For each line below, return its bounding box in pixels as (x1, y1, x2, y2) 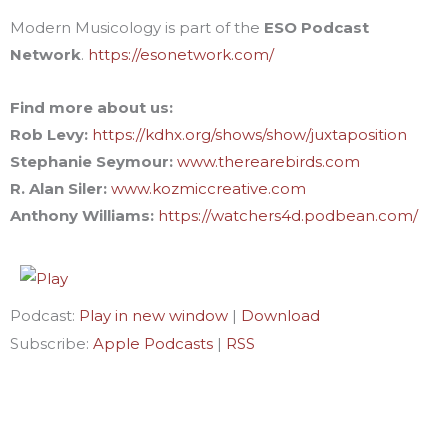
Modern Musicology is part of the (10, 17, 264, 37)
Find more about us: (10, 97, 173, 117)
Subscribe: (10, 334, 93, 353)
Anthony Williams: (10, 205, 154, 225)
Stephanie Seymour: (10, 151, 177, 171)
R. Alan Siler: (10, 178, 107, 198)
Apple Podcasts (93, 334, 213, 353)
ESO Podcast (264, 17, 369, 37)
